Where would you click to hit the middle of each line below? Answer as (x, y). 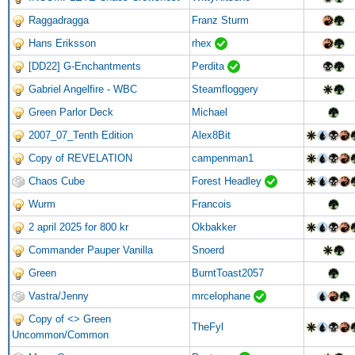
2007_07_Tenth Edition (81, 135)
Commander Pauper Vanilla (91, 250)
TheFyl (208, 326)
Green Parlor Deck (71, 112)
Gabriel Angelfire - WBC (83, 89)
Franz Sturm (220, 20)
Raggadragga (59, 20)
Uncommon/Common (60, 334)
